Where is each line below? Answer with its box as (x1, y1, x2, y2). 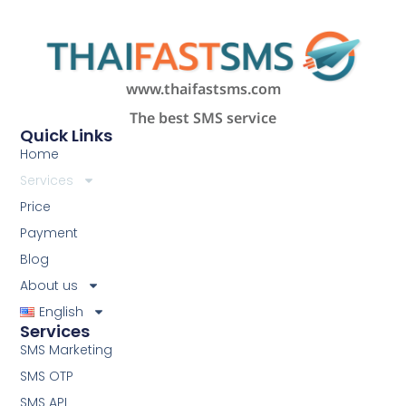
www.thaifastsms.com (125, 78, 281, 101)
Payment (20, 223, 79, 242)
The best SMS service (130, 107, 276, 130)
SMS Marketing (20, 340, 113, 359)
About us (20, 275, 79, 295)
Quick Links (20, 123, 113, 147)
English (38, 302, 83, 321)
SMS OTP (20, 366, 74, 385)
